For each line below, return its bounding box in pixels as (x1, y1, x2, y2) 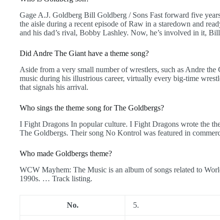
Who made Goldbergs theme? (20, 149, 112, 158)
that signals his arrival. (20, 82, 88, 91)
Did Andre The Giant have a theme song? (20, 49, 149, 58)
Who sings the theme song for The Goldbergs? (20, 103, 164, 112)
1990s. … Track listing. (20, 174, 92, 183)
